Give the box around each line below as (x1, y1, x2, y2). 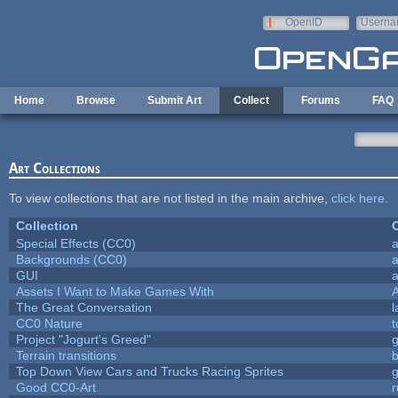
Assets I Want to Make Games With (15, 283, 214, 298)
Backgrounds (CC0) (15, 251, 127, 267)
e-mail (360, 28, 391, 41)
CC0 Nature (15, 315, 83, 330)
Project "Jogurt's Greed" (15, 331, 151, 346)
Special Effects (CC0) (15, 235, 136, 251)
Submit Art (147, 94, 202, 107)
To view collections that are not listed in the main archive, (8, 190, 331, 205)
